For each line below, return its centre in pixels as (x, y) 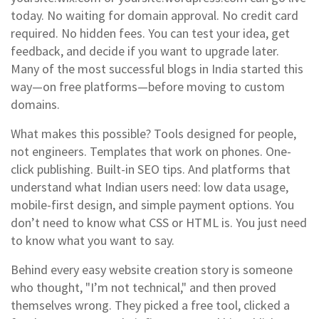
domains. (35, 104)
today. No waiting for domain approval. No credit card (155, 15)
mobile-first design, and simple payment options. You (152, 205)
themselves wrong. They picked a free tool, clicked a (150, 305)
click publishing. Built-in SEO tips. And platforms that (151, 169)
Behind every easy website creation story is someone (152, 270)
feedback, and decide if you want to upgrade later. (145, 51)
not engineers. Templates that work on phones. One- (151, 151)
